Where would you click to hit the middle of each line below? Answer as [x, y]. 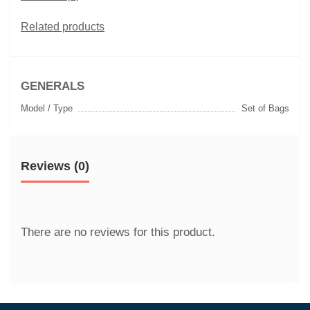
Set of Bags [265, 108]
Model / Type [47, 108]
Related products [63, 26]
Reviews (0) [55, 166]
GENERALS [53, 86]
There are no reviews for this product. [118, 232]
